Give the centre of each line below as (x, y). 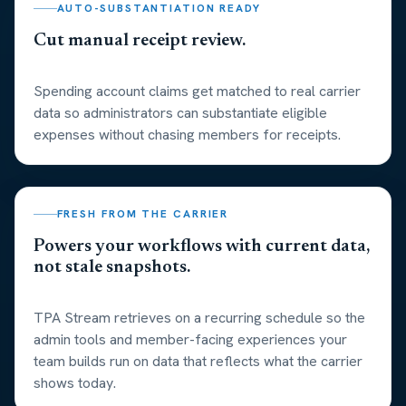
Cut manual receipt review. (140, 41)
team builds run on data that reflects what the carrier (198, 362)
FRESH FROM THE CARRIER (143, 214)
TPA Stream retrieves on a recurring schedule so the (199, 318)
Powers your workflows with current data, (202, 247)
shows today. (75, 383)
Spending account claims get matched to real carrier (197, 92)
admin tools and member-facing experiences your (190, 340)
